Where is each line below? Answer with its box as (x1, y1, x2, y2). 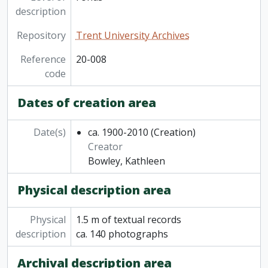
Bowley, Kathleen (87, 154, 165, 168)
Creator (87, 140, 123, 154)
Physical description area (17, 182, 171, 199)
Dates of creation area (17, 95, 156, 111)
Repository (16, 29, 66, 42)
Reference (20, 53, 66, 66)
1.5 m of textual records (75, 213, 181, 227)
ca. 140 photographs (75, 227, 168, 241)
